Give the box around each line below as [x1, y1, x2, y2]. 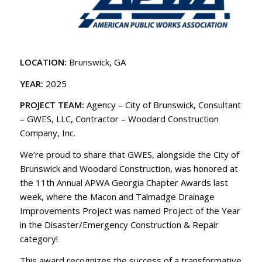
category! [19, 233, 58, 244]
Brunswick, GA [66, 56, 126, 68]
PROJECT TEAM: [19, 99, 87, 111]
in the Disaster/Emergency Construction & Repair [19, 219, 219, 230]
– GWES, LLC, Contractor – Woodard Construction [19, 113, 219, 125]
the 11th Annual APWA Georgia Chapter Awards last [19, 177, 228, 188]
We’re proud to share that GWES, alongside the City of [19, 149, 239, 160]
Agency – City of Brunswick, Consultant [86, 99, 241, 111]
